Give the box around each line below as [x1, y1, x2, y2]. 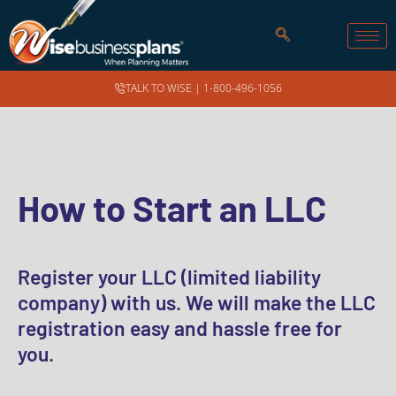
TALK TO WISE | [125, 80, 203, 95]
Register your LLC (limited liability [18, 264, 321, 289]
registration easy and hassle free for [18, 316, 342, 340]
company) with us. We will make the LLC [18, 290, 376, 315]
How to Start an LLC [18, 187, 326, 229]
